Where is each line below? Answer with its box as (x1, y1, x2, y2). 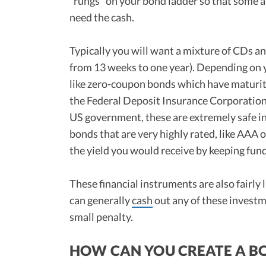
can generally (69, 193, 132, 207)
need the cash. (69, 10, 134, 24)
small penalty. (69, 210, 135, 223)
